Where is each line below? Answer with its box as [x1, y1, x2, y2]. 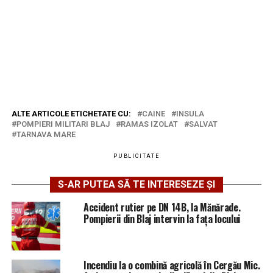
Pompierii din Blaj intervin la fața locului [83, 211, 241, 227]
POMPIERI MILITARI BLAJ [16, 119, 110, 129]
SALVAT [188, 119, 218, 129]
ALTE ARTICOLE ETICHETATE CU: [11, 109, 131, 119]
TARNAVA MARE [16, 130, 76, 140]
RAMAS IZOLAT [120, 119, 178, 129]
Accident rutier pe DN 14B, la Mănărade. [83, 200, 241, 215]
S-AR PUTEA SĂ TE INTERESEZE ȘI [57, 179, 215, 191]
